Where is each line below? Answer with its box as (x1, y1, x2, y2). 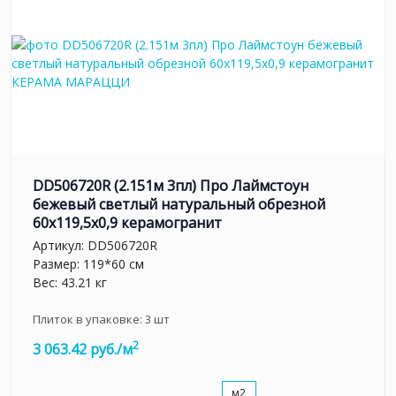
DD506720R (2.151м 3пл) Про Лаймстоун (33, 176, 308, 196)
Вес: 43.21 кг (33, 273, 107, 291)
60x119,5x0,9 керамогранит (33, 213, 222, 233)
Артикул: (33, 236, 88, 254)
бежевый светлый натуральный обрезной (33, 194, 325, 215)
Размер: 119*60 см (33, 255, 144, 272)
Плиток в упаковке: (33, 310, 145, 327)
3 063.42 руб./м (33, 339, 133, 359)
